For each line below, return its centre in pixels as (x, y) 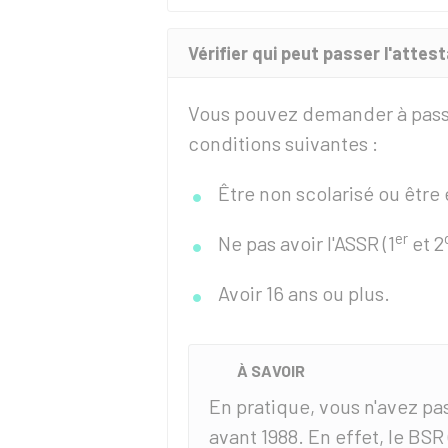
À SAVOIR (271, 370)
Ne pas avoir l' (276, 243)
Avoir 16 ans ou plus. (304, 293)
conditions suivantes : (283, 143)
